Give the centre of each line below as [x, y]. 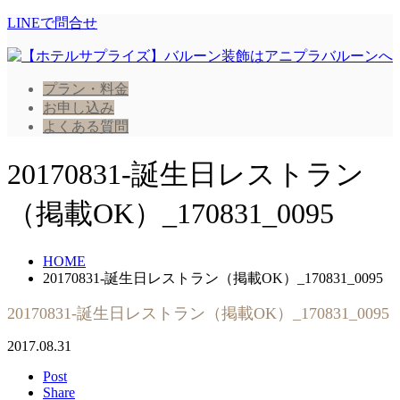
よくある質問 [86, 126]
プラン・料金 [86, 89]
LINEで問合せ [52, 23]
